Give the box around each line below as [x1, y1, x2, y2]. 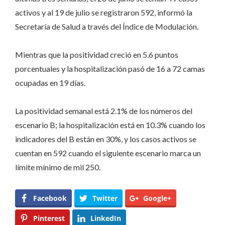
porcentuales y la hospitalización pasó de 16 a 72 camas [15, 63, 205, 73]
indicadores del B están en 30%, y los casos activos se [15, 134, 196, 144]
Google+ [143, 193, 171, 203]
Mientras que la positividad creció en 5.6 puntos [15, 49, 178, 59]
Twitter [92, 193, 118, 203]
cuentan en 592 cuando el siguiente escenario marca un [15, 148, 201, 158]
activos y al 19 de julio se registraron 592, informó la [15, 7, 192, 17]
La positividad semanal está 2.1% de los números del [15, 105, 192, 116]
